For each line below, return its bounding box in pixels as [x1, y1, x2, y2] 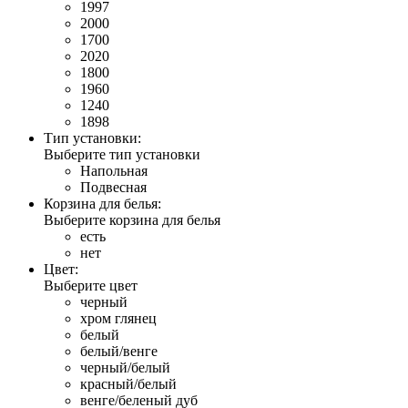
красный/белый [80, 375, 177, 392]
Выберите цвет [44, 277, 138, 293]
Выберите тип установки [44, 146, 200, 162]
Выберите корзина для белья [44, 211, 220, 228]
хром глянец [80, 310, 157, 326]
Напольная [80, 162, 148, 178]
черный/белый [80, 359, 170, 375]
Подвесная [80, 178, 147, 195]
